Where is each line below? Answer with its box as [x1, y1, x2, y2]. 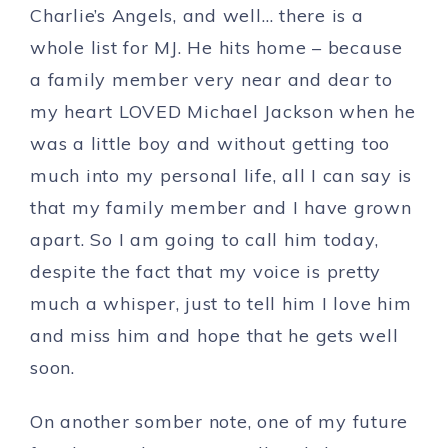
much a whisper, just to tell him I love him [30, 292, 412, 315]
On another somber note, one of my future [30, 410, 408, 433]
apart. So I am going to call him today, [30, 228, 379, 251]
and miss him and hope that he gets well [30, 324, 399, 347]
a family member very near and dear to [30, 68, 393, 91]
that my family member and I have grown [30, 196, 412, 219]
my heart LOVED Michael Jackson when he [30, 100, 416, 123]
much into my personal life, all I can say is [30, 164, 412, 187]
